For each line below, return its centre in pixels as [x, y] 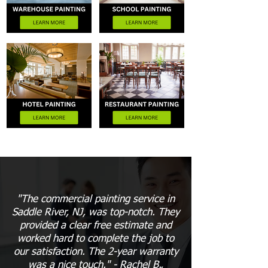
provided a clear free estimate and [96, 226]
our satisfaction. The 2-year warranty [96, 252]
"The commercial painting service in [96, 200]
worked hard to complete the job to [96, 239]
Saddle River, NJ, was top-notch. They [96, 213]
